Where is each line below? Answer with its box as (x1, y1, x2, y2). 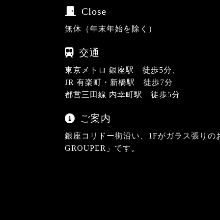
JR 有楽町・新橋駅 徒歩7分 (65, 78, 173, 86)
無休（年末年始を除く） (65, 25, 157, 33)
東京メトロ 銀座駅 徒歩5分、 (65, 66, 180, 74)
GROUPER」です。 (65, 144, 139, 152)
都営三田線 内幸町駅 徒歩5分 (65, 90, 180, 99)
